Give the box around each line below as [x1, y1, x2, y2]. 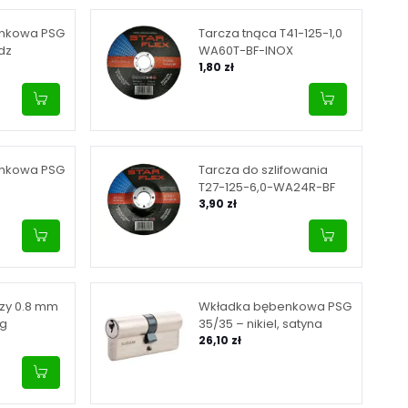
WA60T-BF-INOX [199, 41, 293, 59]
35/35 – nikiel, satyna [199, 314, 322, 332]
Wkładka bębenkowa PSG [199, 297, 352, 315]
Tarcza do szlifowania [199, 160, 328, 178]
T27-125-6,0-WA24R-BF [199, 178, 335, 196]
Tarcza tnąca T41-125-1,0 [199, 24, 342, 42]
